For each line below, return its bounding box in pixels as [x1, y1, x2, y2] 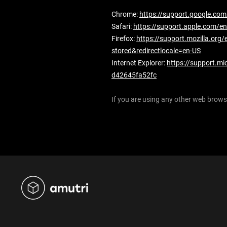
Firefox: [111, 34, 136, 43]
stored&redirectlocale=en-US [111, 47, 201, 55]
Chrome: [111, 10, 139, 18]
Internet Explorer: [111, 59, 167, 67]
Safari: [111, 22, 133, 30]
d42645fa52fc [111, 71, 157, 79]
